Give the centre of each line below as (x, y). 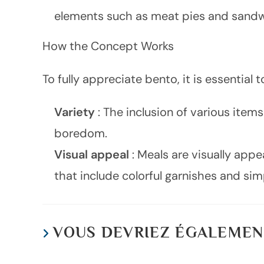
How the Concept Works (108, 46)
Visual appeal (93, 154)
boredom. (81, 133)
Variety (76, 112)
